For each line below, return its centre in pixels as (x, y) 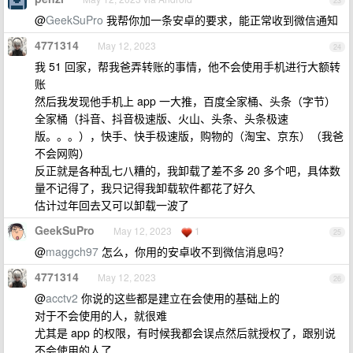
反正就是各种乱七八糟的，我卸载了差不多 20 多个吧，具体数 (188, 170)
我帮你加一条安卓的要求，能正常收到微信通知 (221, 20)
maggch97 (72, 251)
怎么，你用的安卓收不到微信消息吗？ (194, 251)
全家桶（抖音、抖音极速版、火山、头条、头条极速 (162, 118)
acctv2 (62, 298)
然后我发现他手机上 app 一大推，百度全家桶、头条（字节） (185, 101)
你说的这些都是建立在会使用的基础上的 (179, 298)
